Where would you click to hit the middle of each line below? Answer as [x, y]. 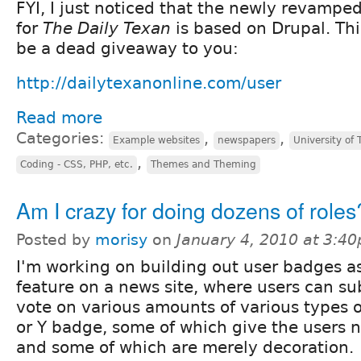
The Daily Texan [107, 28]
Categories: [62, 138]
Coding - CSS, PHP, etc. [77, 164]
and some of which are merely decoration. [185, 347]
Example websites [156, 140]
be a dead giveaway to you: [127, 48]
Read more [59, 117]
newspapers [247, 140]
